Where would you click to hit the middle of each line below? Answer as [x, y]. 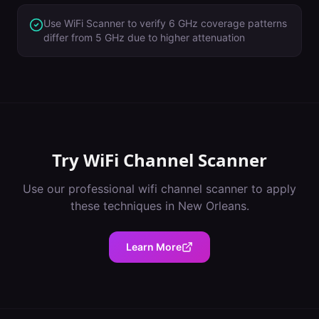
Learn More [154, 247]
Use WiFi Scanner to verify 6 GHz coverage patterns [165, 23]
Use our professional [80, 189]
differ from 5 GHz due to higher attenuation [144, 37]
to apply [272, 189]
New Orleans [212, 206]
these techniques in [124, 206]
